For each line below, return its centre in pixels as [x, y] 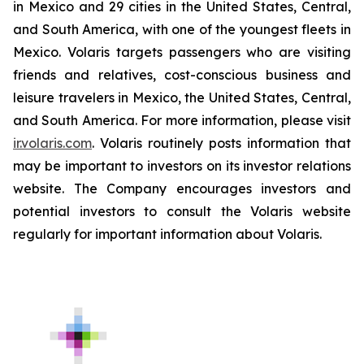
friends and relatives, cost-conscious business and [182, 75]
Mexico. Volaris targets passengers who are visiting [182, 52]
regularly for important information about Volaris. [167, 234]
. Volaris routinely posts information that [221, 143]
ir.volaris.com [52, 143]
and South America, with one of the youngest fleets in [182, 29]
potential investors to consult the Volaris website [182, 211]
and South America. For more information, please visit [182, 120]
